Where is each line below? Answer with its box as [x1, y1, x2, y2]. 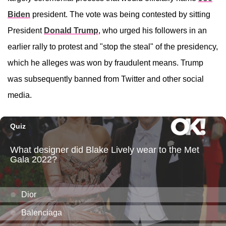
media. [8, 91, 34, 100]
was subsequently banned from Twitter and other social [8, 75, 204, 84]
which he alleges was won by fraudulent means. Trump [8, 59, 203, 68]
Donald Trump [44, 26, 98, 35]
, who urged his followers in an [98, 26, 207, 35]
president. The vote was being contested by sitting [30, 10, 210, 19]
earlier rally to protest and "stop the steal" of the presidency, [8, 42, 218, 51]
